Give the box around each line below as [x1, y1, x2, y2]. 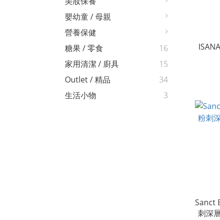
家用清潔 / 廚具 [65, 58, 119, 70]
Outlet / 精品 [65, 74, 110, 85]
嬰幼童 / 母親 [65, 11, 111, 23]
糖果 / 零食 [65, 43, 103, 54]
